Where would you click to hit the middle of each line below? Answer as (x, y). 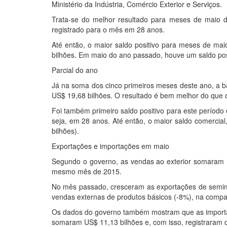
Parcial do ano (75, 70)
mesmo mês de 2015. (87, 171)
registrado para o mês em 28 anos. (108, 29)
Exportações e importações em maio (110, 146)
